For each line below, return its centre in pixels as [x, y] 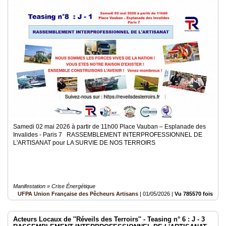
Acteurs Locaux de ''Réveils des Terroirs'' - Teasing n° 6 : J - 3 [109, 219]
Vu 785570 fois [194, 194]
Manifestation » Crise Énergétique [54, 186]
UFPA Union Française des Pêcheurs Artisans [78, 194]
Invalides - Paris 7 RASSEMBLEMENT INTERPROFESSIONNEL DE [108, 135]
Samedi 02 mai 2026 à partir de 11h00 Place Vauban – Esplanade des [109, 127]
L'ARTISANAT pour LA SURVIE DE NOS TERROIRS [85, 143]
